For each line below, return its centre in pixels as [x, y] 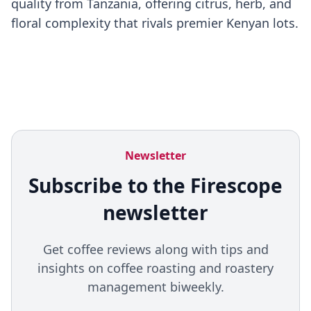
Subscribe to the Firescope [155, 186]
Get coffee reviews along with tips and [155, 250]
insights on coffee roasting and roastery [155, 268]
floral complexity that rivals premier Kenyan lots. [155, 23]
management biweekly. [155, 287]
